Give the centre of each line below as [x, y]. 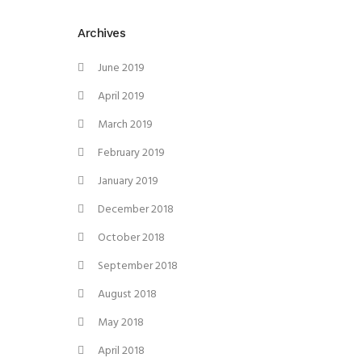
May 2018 [121, 323]
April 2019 [121, 97]
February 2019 [131, 154]
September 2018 [138, 267]
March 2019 [125, 125]
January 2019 [128, 182]
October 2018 [131, 238]
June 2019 [121, 69]
